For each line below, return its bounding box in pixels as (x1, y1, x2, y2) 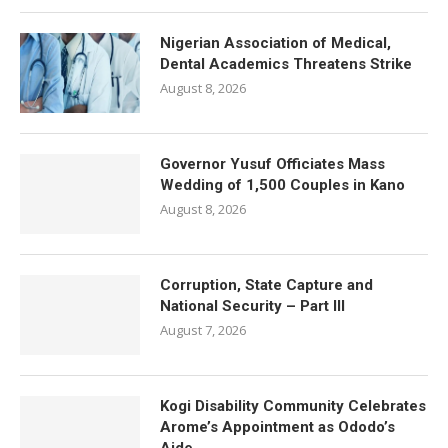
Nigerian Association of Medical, (160, 34, 391, 52)
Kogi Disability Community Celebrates (160, 397, 426, 415)
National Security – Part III (160, 297, 345, 315)
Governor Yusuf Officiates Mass (160, 155, 385, 173)
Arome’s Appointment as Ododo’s (160, 418, 395, 436)
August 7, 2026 (160, 321, 246, 339)
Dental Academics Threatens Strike (160, 55, 412, 73)
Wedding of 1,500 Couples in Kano (160, 176, 405, 194)
